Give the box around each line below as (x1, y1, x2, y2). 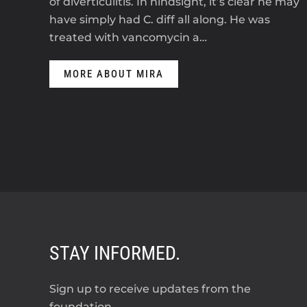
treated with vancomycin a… (49, 30, 207, 44)
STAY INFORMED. (49, 241, 180, 265)
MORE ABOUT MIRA (64, 67, 164, 80)
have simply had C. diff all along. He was (49, 12, 270, 26)
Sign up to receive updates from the (49, 282, 251, 295)
